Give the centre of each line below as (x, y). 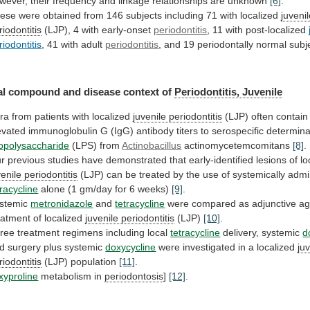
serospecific (238, 131)
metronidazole (62, 204)
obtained (62, 15)
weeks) (154, 189)
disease (102, 92)
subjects (144, 15)
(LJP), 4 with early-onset (98, 29)
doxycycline (131, 247)
